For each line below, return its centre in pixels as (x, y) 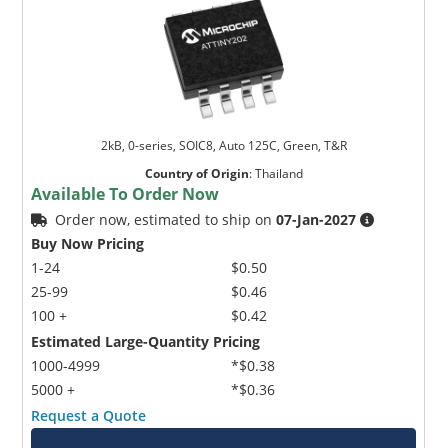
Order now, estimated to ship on (166, 219)
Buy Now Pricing (88, 243)
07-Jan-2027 (316, 219)
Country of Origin (196, 173)
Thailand (278, 173)
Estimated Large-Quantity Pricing (146, 341)
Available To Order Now (125, 193)
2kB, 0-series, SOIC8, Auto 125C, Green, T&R (223, 145)
